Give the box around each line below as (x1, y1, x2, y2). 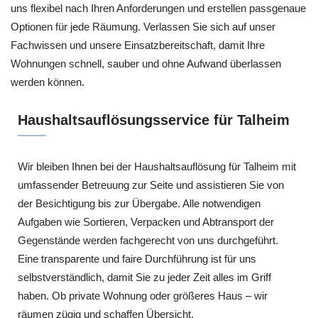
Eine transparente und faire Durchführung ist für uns (18, 252, 256, 265)
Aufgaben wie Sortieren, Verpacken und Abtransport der (18, 215, 274, 228)
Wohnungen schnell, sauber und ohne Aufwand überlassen (11, 57, 281, 70)
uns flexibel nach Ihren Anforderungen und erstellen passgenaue (11, 2, 306, 14)
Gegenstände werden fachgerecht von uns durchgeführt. (18, 234, 278, 246)
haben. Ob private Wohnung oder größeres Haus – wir (18, 289, 268, 302)
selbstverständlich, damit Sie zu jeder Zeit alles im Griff (18, 270, 271, 283)
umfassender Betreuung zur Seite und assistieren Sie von (18, 178, 284, 191)
